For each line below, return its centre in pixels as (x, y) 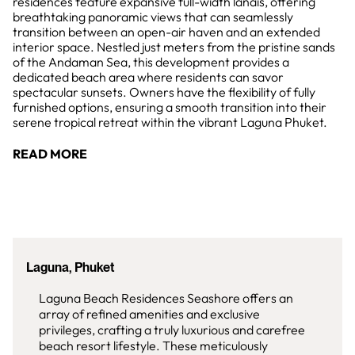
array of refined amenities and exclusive (149, 314)
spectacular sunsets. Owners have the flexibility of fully (164, 92)
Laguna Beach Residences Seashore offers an (166, 298)
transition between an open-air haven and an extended (166, 32)
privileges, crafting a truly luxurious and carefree (172, 330)
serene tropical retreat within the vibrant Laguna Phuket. (170, 122)
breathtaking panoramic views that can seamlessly (153, 17)
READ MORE (50, 154)
